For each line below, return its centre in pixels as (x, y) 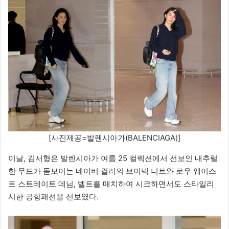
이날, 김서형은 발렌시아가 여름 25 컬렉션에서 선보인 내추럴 (113, 158)
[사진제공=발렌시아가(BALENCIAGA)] (114, 138)
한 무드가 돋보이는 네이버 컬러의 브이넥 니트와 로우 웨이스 (112, 171)
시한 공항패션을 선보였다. (53, 197)
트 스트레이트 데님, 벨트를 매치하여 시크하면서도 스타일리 (111, 184)
